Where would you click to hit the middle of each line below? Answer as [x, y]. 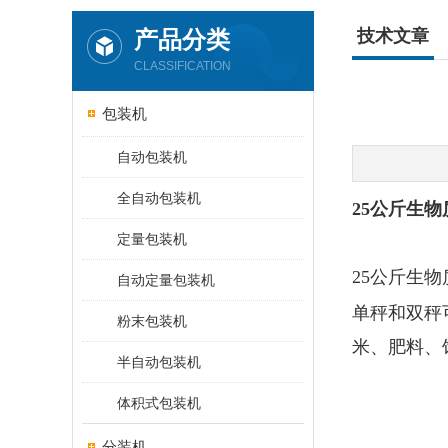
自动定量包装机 [166, 280]
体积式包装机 [159, 403]
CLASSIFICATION [182, 66]
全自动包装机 [159, 198]
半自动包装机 [159, 362]
